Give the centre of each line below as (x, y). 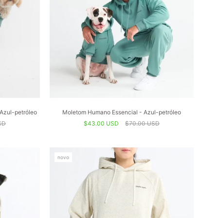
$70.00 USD (142, 123)
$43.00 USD (101, 123)
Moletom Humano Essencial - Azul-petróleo (122, 112)
